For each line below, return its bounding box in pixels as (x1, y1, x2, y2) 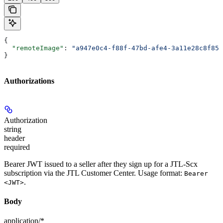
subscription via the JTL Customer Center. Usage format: (4, 168, 184, 177)
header (4, 133, 25, 142)
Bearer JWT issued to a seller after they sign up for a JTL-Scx (4, 159, 198, 168)
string (4, 124, 21, 133)
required (4, 142, 30, 151)
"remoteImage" (4, 44, 64, 52)
